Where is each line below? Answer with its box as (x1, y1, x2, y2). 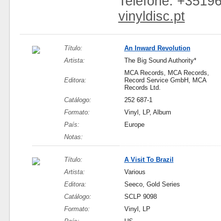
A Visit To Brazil (124, 156, 174, 163)
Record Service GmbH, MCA (124, 76, 206, 84)
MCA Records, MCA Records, (124, 69, 209, 76)
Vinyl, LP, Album (124, 109, 171, 116)
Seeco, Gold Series (124, 181, 180, 188)
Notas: (64, 133, 83, 141)
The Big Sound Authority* (124, 57, 196, 64)
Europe (124, 121, 145, 128)
